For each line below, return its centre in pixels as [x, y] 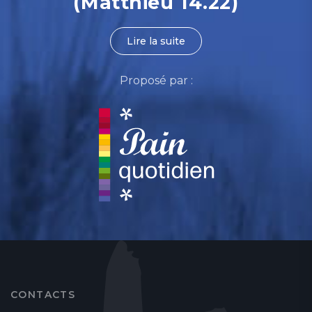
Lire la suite [156, 41]
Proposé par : [156, 80]
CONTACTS [43, 294]
